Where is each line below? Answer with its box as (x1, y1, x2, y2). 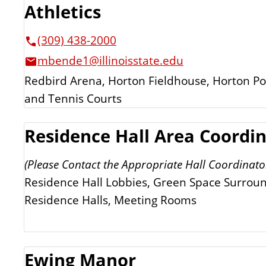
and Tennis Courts (24, 90, 122, 106)
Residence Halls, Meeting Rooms (24, 192, 197, 208)
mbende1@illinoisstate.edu (37, 52, 183, 69)
